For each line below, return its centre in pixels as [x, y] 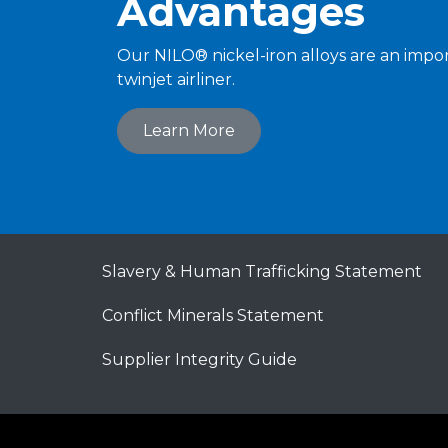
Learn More [189, 130]
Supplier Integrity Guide [199, 359]
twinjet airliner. [176, 79]
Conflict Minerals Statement [213, 315]
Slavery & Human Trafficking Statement [262, 271]
